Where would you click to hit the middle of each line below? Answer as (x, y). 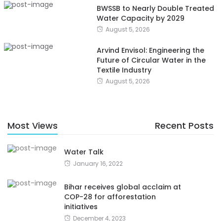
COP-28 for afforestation (110, 197)
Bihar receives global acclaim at (123, 187)
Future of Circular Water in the (151, 60)
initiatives (81, 206)
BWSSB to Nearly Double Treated (155, 8)
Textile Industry (124, 70)
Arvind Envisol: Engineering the (150, 50)
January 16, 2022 (98, 163)
